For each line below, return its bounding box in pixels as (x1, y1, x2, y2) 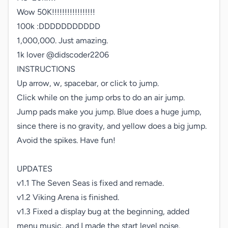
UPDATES (17, 164, 52, 174)
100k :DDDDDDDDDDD (17, 21, 100, 31)
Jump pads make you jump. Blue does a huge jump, (17, 107, 202, 117)
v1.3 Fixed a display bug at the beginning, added (17, 207, 189, 216)
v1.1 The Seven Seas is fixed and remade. (17, 178, 164, 188)
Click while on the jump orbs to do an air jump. (17, 93, 185, 102)
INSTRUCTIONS (17, 64, 75, 74)
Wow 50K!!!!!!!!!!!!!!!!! (17, 7, 95, 17)
